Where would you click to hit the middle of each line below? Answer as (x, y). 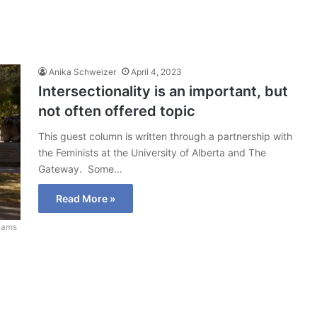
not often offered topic (117, 111)
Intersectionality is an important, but (163, 91)
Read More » (86, 198)
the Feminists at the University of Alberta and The (152, 152)
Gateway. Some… (80, 169)
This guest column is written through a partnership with (165, 136)
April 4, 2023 (156, 72)
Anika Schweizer (82, 72)
